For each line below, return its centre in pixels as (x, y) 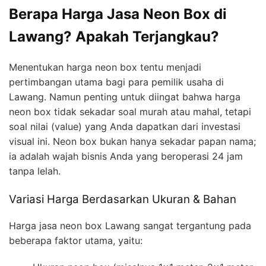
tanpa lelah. (35, 171)
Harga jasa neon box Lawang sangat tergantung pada (130, 226)
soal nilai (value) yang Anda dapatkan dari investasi (125, 126)
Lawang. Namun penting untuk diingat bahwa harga (125, 96)
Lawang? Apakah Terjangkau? (114, 36)
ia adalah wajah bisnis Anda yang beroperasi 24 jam (126, 156)
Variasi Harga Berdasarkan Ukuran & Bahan (123, 199)
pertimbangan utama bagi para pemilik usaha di (116, 82)
